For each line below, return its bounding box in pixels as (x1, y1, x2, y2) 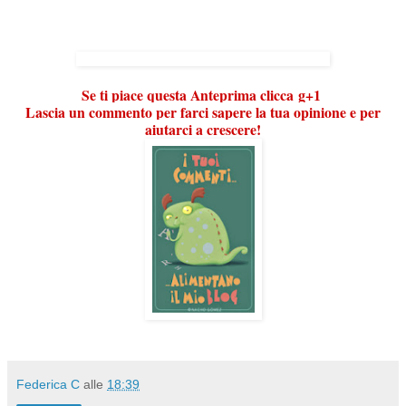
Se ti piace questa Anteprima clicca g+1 (81, 83, 325, 105)
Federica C (16, 376, 80, 391)
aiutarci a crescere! (145, 118, 261, 140)
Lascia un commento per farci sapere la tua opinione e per (25, 101, 381, 122)
